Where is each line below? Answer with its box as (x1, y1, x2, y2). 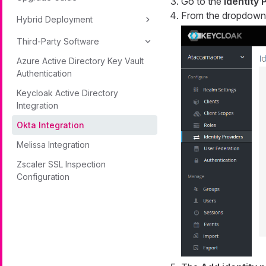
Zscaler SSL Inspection (17, 159, 106, 169)
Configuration (17, 172, 69, 182)
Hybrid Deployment (17, 14, 93, 24)
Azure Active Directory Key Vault (17, 56, 144, 66)
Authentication (17, 68, 72, 78)
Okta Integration (17, 120, 84, 130)
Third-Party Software (17, 36, 99, 46)
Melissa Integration (17, 140, 90, 150)
